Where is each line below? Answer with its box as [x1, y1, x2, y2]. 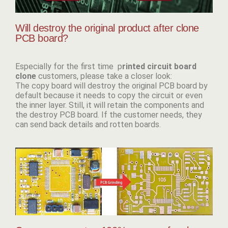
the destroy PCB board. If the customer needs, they [15, 109, 202, 120]
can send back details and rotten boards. [15, 119, 161, 129]
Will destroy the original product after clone [15, 22, 199, 34]
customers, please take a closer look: [38, 71, 172, 81]
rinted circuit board [122, 61, 196, 71]
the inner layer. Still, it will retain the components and [15, 100, 204, 110]
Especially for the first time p [15, 61, 122, 71]
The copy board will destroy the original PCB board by [15, 80, 208, 91]
